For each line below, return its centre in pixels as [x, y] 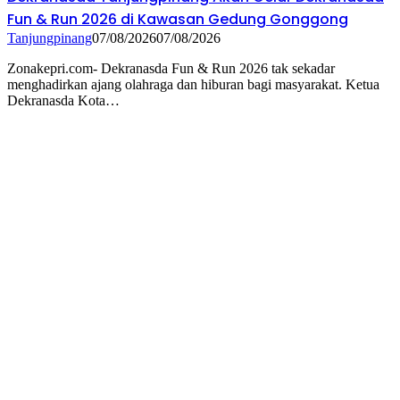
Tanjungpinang [50, 38]
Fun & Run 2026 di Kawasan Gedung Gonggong [178, 20]
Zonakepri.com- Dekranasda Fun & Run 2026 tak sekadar [171, 69]
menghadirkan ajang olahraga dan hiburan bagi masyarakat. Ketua [193, 85]
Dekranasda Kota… [63, 101]
